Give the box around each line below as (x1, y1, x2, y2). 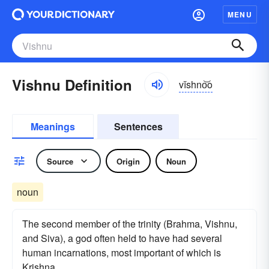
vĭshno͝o (179, 77, 213, 91)
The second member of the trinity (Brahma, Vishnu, (22, 217, 237, 231)
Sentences (113, 119, 163, 133)
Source (47, 155, 73, 167)
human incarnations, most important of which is (22, 246, 221, 259)
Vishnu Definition (12, 74, 132, 95)
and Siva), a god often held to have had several (22, 231, 222, 245)
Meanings (31, 119, 75, 133)
